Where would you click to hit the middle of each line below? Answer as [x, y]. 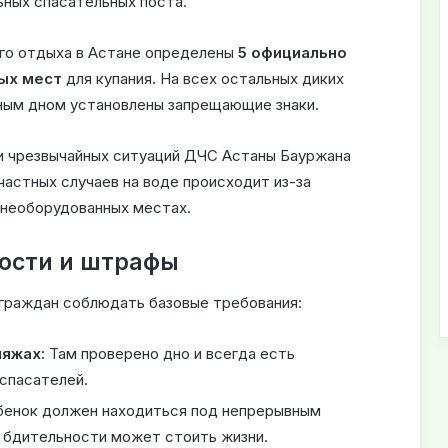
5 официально [292, 53]
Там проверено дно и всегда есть [170, 353]
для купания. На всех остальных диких [203, 79]
